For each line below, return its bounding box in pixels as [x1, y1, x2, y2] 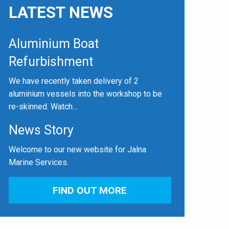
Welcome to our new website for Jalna [8, 145, 146, 155]
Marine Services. [8, 157, 68, 168]
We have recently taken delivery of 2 [8, 76, 139, 86]
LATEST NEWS [8, 3, 113, 22]
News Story [8, 123, 74, 138]
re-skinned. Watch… [8, 102, 78, 112]
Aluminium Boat [8, 36, 99, 52]
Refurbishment [8, 54, 93, 70]
